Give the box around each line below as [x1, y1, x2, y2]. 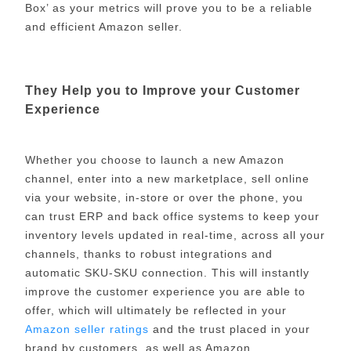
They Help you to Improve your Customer [24, 83, 300, 97]
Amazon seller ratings [24, 323, 149, 336]
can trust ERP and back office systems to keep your [24, 210, 320, 223]
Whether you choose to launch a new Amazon [24, 154, 284, 167]
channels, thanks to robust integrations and [24, 248, 273, 261]
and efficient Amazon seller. [24, 20, 183, 34]
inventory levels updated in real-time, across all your [24, 229, 325, 242]
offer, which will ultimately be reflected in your [24, 304, 287, 317]
